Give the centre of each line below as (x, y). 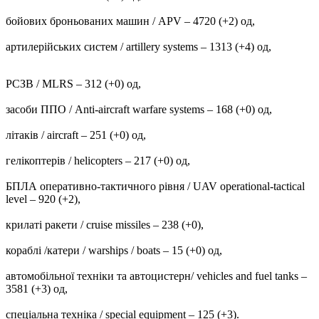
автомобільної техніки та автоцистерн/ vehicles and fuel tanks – (156, 276)
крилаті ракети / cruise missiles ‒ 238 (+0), (105, 224)
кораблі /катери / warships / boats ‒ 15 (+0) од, (114, 250)
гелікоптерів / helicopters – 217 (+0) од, (98, 160)
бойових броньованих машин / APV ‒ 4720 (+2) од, (130, 21)
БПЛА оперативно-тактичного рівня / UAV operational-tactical (155, 186)
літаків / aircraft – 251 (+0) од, (76, 135)
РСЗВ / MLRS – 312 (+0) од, (73, 83)
